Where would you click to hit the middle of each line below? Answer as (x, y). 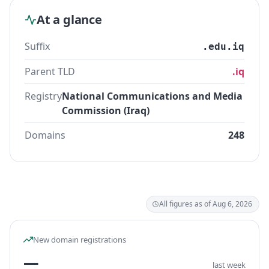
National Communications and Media (152, 96)
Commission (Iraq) (106, 110)
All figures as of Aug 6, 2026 (206, 204)
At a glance (69, 20)
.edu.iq (223, 47)
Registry (43, 96)
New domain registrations (80, 240)
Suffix (37, 46)
